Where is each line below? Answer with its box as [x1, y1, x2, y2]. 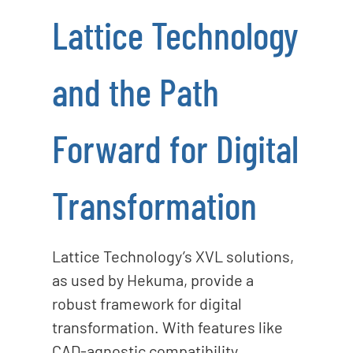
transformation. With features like [51, 317, 283, 336]
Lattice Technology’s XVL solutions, [51, 246, 294, 266]
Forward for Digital [51, 124, 299, 171]
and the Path [51, 68, 219, 114]
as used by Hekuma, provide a [51, 269, 254, 289]
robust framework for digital [51, 293, 242, 313]
